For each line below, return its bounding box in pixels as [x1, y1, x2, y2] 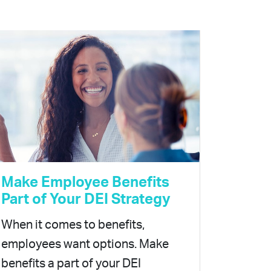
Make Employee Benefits [1, 175, 169, 191]
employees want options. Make [1, 238, 169, 251]
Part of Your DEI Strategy [1, 192, 171, 207]
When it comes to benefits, [1, 219, 145, 232]
